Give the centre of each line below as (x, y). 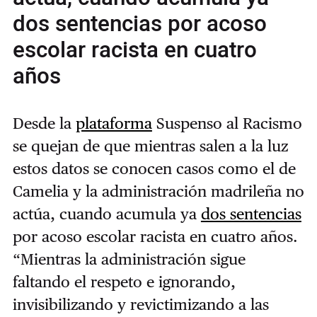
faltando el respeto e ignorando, (124, 281)
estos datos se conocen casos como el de (154, 168)
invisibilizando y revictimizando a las (140, 304)
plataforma (114, 123)
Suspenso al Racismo (227, 123)
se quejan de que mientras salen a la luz (150, 145)
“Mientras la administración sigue (129, 259)
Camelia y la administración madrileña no (158, 191)
